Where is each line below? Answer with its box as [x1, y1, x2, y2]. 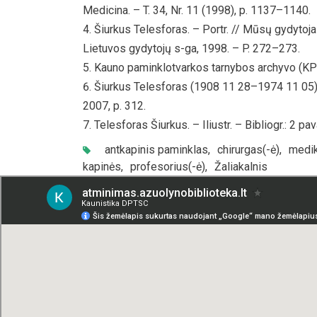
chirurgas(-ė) [217, 142, 279, 156]
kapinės [83, 159, 121, 173]
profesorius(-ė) [130, 159, 205, 173]
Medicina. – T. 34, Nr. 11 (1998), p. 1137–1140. [83, 3, 311, 17]
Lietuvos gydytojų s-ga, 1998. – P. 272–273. [83, 41, 300, 55]
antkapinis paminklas [105, 142, 208, 156]
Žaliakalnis [214, 159, 267, 173]
